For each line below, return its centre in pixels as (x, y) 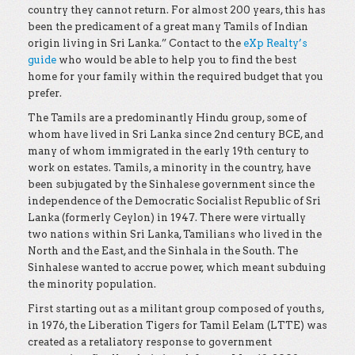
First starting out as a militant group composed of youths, (176, 309)
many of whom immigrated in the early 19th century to (168, 151)
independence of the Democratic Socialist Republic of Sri (174, 201)
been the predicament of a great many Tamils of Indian (168, 27)
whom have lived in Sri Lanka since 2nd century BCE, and (176, 134)
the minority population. (92, 284)
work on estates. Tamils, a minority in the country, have (169, 168)
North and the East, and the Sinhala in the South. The (163, 251)
